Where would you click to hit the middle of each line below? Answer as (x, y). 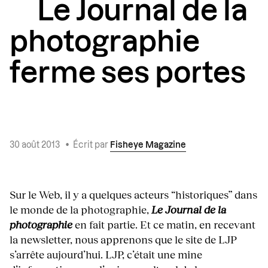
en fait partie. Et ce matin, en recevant (164, 225)
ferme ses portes (128, 74)
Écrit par (92, 146)
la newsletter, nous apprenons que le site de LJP (123, 240)
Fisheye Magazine (148, 146)
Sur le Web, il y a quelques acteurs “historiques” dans (133, 195)
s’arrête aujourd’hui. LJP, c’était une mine (106, 255)
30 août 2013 (36, 146)
